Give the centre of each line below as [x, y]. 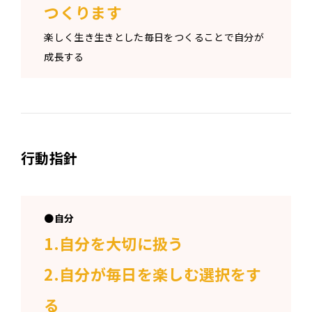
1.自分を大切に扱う [114, 243]
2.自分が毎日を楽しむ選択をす [153, 273]
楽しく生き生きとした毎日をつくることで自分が [154, 37]
